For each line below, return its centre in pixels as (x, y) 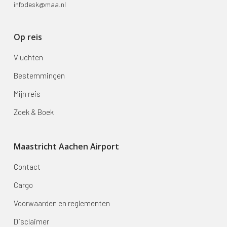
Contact (27, 167)
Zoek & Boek (33, 112)
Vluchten (28, 58)
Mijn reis (27, 94)
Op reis (28, 37)
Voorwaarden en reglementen (62, 203)
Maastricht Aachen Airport (66, 147)
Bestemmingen (39, 76)
